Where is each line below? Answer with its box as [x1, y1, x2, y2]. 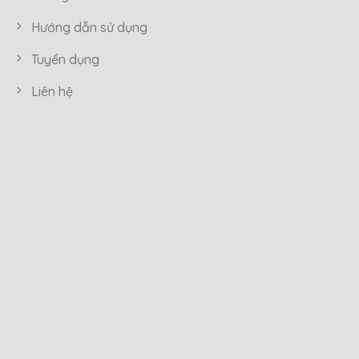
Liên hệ [31, 83, 73, 99]
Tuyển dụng [31, 50, 99, 67]
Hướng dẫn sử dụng [31, 18, 147, 35]
